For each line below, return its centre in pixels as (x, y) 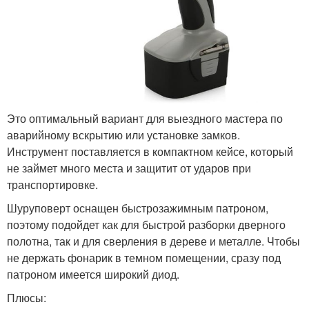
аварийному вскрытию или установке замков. (123, 135)
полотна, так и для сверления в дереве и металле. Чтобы (153, 241)
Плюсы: (27, 298)
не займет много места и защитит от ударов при (129, 168)
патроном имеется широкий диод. (93, 275)
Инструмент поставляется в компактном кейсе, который (150, 152)
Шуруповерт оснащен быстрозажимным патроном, (138, 208)
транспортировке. (52, 185)
